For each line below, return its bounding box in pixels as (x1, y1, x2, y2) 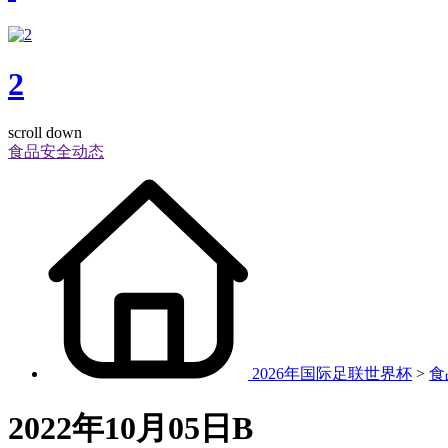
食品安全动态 (8, 143, 104, 161)
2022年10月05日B (8, 409, 253, 446)
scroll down (8, 124, 82, 142)
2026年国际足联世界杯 (252, 365, 412, 383)
